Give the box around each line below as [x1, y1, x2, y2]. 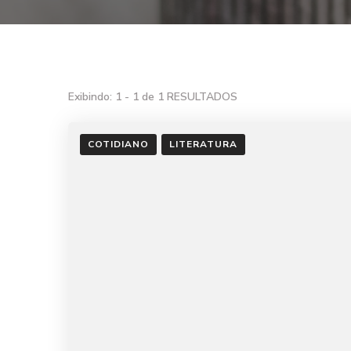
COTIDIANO [88, 138, 149, 150]
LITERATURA [169, 138, 237, 150]
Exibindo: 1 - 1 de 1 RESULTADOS [68, 89, 237, 104]
